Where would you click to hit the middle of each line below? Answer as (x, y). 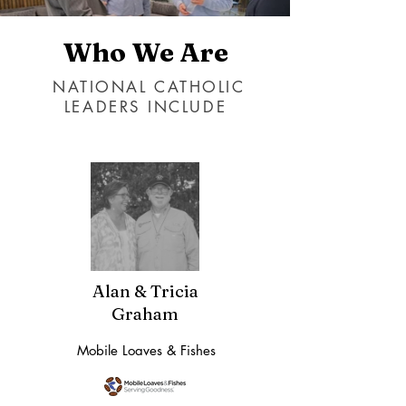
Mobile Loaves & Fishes (146, 350)
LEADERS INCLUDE (145, 107)
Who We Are (145, 52)
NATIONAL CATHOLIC (145, 87)
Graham (145, 314)
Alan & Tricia (145, 291)
